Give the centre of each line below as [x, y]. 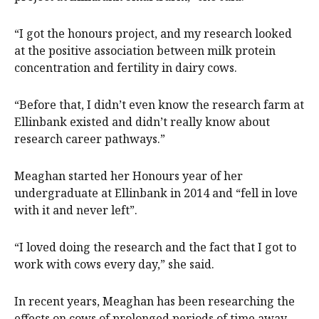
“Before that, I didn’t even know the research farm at [159, 104]
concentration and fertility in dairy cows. [126, 67]
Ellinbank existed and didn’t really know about [142, 121]
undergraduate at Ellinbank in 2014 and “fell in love [156, 193]
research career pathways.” [90, 138]
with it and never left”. [76, 210]
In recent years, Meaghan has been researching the [155, 301]
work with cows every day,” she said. [114, 264]
